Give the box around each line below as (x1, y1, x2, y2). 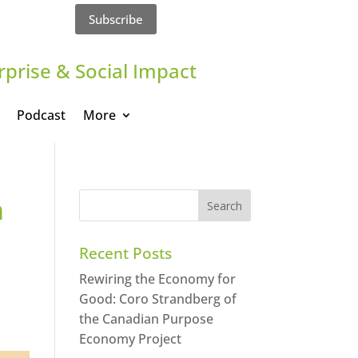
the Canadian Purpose (78, 309, 213, 328)
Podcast (16, 105, 66, 124)
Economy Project (78, 329, 181, 348)
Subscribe (89, 10, 144, 27)
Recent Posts (78, 242, 172, 264)
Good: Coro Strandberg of (78, 289, 237, 308)
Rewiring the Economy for (78, 269, 236, 288)
